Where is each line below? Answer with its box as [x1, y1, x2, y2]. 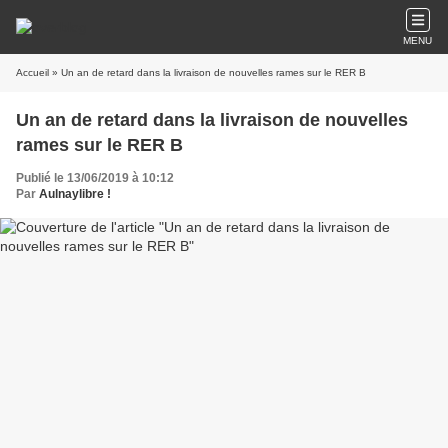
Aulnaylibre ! [39, 187, 111, 201]
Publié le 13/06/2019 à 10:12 [16, 171, 174, 185]
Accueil [16, 67, 49, 78]
